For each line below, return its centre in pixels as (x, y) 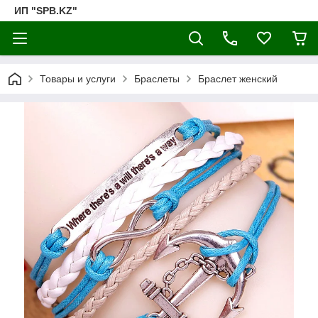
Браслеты (157, 79)
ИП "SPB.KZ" (46, 11)
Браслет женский (238, 79)
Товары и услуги (78, 79)
